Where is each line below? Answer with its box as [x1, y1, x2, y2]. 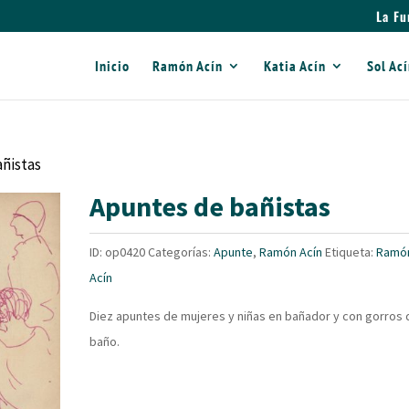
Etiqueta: [325, 244, 377, 260]
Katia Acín [264, 57, 326, 75]
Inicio [95, 57, 130, 75]
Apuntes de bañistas [89, 189, 331, 224]
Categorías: [148, 244, 215, 260]
